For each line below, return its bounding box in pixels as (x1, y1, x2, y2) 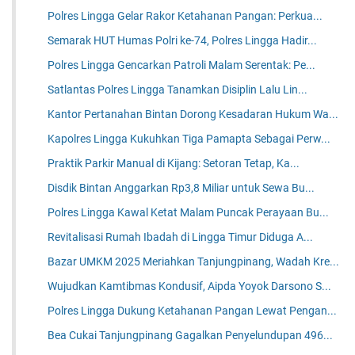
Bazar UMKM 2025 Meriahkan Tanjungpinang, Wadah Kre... (48, 255, 340, 269)
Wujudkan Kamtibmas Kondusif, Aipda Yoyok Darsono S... (48, 280, 332, 293)
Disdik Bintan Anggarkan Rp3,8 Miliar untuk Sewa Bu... (48, 181, 315, 195)
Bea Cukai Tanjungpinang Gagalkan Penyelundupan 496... (48, 329, 334, 342)
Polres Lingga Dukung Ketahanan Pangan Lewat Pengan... (48, 304, 338, 318)
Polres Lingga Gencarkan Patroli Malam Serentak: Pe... (48, 59, 316, 72)
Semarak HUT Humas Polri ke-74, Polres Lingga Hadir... (48, 34, 318, 48)
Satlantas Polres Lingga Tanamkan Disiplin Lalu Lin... (48, 83, 308, 97)
